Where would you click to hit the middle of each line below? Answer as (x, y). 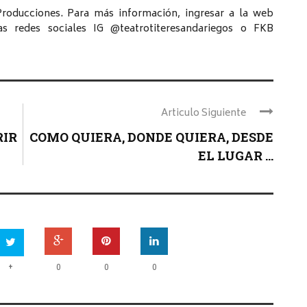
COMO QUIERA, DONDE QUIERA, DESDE (151, 137)
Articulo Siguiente (204, 114)
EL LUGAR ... (236, 156)
